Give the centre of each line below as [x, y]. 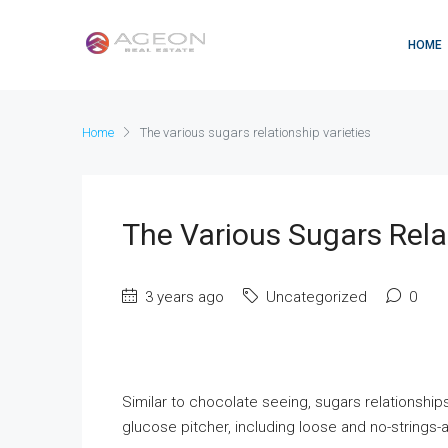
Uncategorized [314, 297]
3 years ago [182, 297]
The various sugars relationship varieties [255, 132]
